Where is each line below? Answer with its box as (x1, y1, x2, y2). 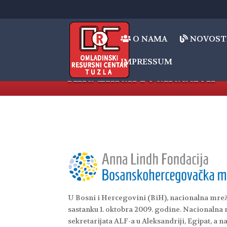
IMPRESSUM (121, 56, 173, 67)
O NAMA (131, 33, 168, 44)
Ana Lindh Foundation (68, 69, 216, 86)
